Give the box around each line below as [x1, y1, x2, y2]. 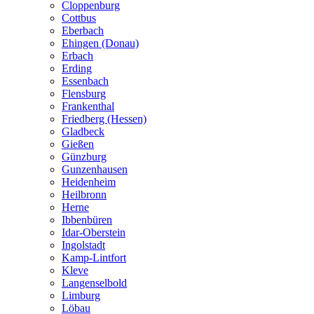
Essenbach [62, 74, 109, 87]
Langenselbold [62, 276, 127, 289]
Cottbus [62, 11, 96, 24]
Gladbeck [62, 125, 104, 137]
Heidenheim [62, 175, 116, 188]
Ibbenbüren [62, 213, 112, 226]
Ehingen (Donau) [62, 36, 139, 49]
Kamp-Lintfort [62, 251, 126, 264]
